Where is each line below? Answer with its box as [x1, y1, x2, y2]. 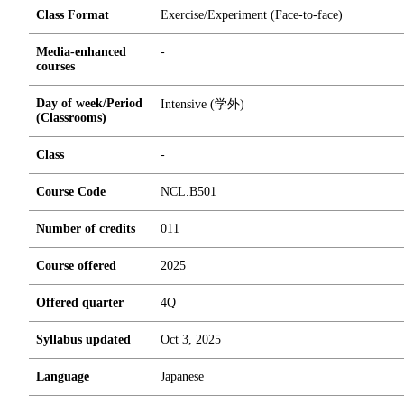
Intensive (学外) [161, 97, 244, 111]
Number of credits [36, 222, 135, 235]
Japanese [161, 370, 204, 383]
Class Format [36, 8, 109, 22]
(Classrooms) [36, 111, 106, 124]
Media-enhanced [36, 45, 126, 59]
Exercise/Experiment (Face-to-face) [161, 8, 343, 22]
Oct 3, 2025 [161, 333, 221, 346]
